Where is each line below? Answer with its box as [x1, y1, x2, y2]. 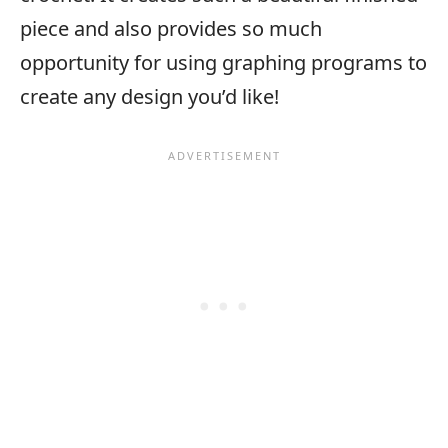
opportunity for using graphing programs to [20, 48, 427, 76]
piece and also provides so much [20, 14, 322, 42]
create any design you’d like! [20, 82, 279, 110]
